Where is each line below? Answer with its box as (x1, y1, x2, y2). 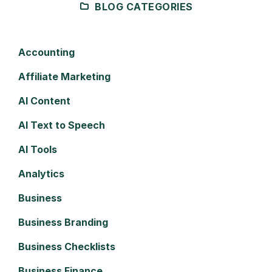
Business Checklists (18, 240, 115, 253)
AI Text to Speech (18, 118, 105, 131)
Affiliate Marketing (18, 70, 110, 83)
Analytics (18, 167, 64, 180)
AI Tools (18, 143, 57, 155)
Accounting (18, 46, 75, 58)
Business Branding (18, 216, 108, 228)
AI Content (18, 94, 70, 107)
